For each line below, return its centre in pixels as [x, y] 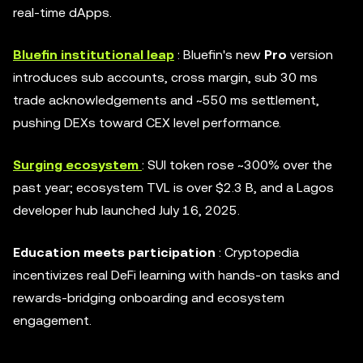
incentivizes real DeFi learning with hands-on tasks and [176, 275]
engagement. [52, 320]
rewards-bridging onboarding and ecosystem [149, 298]
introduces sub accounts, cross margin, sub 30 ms [165, 77]
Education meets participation [116, 252]
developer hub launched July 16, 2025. [126, 210]
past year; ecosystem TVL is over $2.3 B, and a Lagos [173, 188]
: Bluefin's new [221, 55]
